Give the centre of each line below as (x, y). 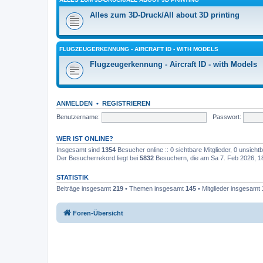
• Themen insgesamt (154, 188)
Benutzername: (78, 117)
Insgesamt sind (79, 150)
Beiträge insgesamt (85, 188)
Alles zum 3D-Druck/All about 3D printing (165, 15)
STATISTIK (73, 177)
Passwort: (227, 117)
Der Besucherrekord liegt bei (98, 158)
